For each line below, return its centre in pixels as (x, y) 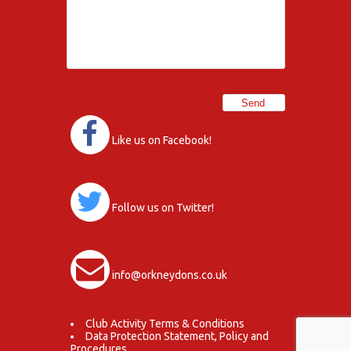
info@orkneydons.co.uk (168, 275)
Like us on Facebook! (161, 140)
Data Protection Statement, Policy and (177, 336)
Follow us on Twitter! (163, 207)
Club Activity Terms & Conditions (165, 323)
